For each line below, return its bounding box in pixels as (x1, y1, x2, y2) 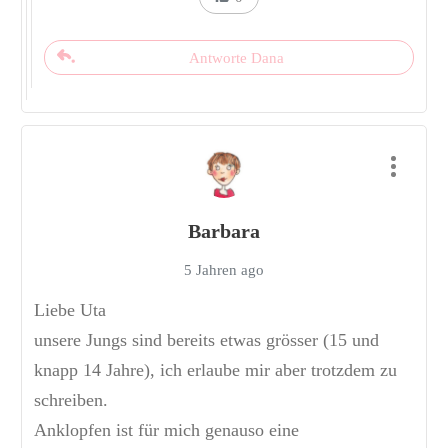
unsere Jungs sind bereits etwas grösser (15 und (34, 330, 379, 351)
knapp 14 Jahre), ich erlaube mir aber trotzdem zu (34, 360, 397, 381)
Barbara (188, 220, 260, 243)
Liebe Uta (34, 300, 106, 321)
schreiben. (34, 390, 108, 411)
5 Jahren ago (184, 262, 264, 279)
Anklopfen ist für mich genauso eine (34, 420, 299, 441)
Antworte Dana (189, 50, 284, 67)
